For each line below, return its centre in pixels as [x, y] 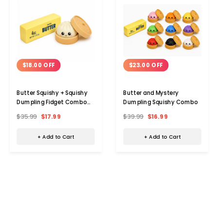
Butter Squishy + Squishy [52, 93]
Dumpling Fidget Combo [52, 102]
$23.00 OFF [146, 65]
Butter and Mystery [151, 93]
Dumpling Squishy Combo [161, 102]
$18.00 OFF [39, 65]
